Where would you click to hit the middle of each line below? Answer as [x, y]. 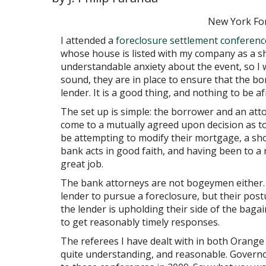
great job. [82, 164]
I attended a [87, 40]
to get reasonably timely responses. [140, 222]
